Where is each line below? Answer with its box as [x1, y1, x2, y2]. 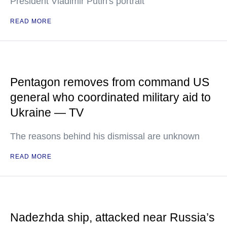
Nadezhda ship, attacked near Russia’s [10, 211, 215, 224]
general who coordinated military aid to [10, 91, 211, 104]
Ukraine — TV [10, 106, 84, 120]
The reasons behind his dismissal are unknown [10, 131, 200, 142]
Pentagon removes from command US [10, 75, 209, 89]
